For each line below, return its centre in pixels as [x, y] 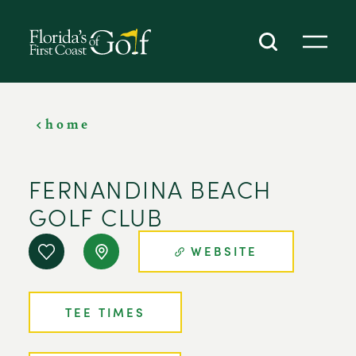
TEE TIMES [105, 311]
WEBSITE [224, 251]
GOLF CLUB [96, 217]
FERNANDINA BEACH [150, 189]
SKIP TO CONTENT [74, 27]
